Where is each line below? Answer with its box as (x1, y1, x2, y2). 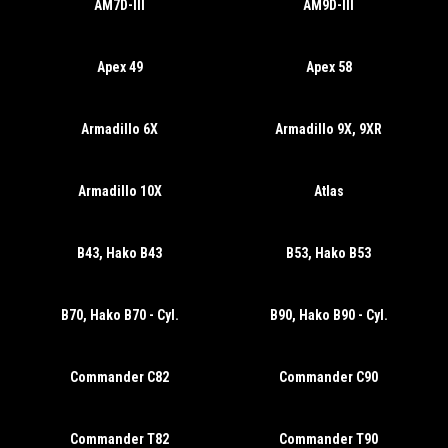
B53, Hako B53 (286, 245, 371, 261)
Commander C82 (70, 369, 169, 385)
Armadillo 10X (77, 183, 162, 199)
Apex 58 (305, 59, 352, 75)
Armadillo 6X (81, 121, 158, 137)
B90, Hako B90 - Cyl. (269, 307, 388, 323)
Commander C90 (279, 369, 378, 385)
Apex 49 (96, 59, 143, 75)
